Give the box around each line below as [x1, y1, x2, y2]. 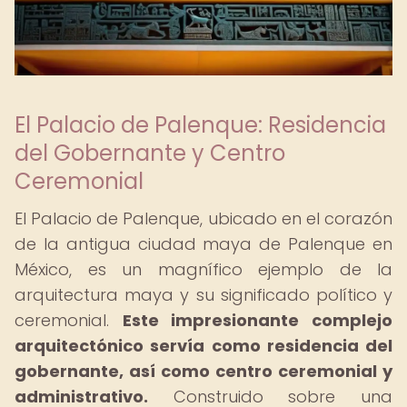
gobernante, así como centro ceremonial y [15, 360, 392, 382]
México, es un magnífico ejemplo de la [15, 258, 392, 281]
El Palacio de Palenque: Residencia [15, 110, 386, 140]
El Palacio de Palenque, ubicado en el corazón [15, 207, 392, 230]
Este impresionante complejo [122, 309, 393, 332]
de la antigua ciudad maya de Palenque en [15, 233, 392, 255]
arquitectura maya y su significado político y [15, 283, 392, 306]
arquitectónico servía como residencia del [15, 334, 392, 357]
